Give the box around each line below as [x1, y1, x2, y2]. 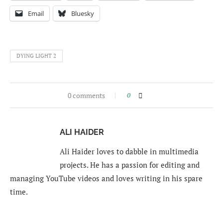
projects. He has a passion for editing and [60, 160, 200, 170]
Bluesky [71, 9, 94, 18]
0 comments [67, 91, 105, 101]
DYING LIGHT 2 [16, 52, 56, 60]
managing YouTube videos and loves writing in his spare [10, 173, 203, 184]
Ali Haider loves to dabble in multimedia [60, 146, 199, 157]
